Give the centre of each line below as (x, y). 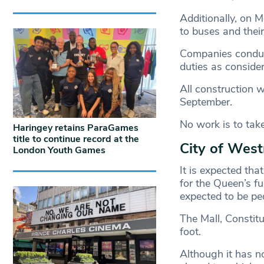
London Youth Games (59, 150)
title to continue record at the (76, 139)
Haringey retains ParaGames (76, 128)
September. (206, 102)
